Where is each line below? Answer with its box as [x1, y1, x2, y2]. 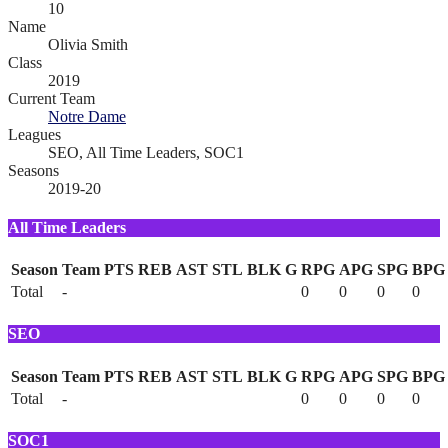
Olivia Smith [48, 35, 128, 53]
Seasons [8, 161, 59, 179]
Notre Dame [48, 107, 126, 125]
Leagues [8, 125, 61, 143]
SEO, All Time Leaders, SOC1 [48, 143, 244, 161]
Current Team [8, 89, 95, 107]
